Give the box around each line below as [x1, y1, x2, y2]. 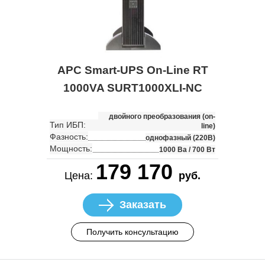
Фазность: [50, 131, 88, 141]
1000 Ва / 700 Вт [159, 145, 215, 154]
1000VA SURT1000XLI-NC [63, 81, 202, 94]
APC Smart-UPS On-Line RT [57, 63, 208, 76]
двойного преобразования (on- [109, 112, 215, 121]
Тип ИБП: [50, 119, 86, 130]
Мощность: [50, 143, 92, 153]
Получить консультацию [86, 227, 179, 237]
